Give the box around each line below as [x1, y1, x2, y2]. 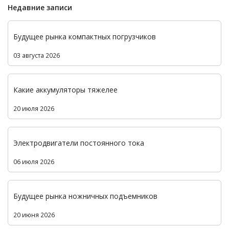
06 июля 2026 [13, 157, 54, 166]
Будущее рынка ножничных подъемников [13, 191, 157, 201]
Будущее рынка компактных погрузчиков [13, 31, 156, 41]
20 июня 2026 [13, 210, 55, 219]
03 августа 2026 [13, 51, 60, 59]
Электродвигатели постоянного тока [13, 138, 144, 148]
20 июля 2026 [13, 104, 54, 112]
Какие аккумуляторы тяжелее [13, 84, 118, 95]
